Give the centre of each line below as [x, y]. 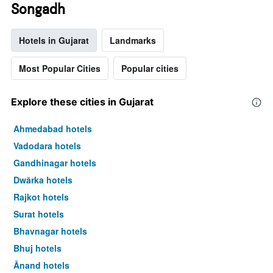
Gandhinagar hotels [55, 163]
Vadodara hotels [47, 146]
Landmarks [133, 41]
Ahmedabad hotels [53, 129]
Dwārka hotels [43, 180]
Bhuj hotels [37, 248]
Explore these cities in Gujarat [82, 102]
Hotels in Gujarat [54, 41]
